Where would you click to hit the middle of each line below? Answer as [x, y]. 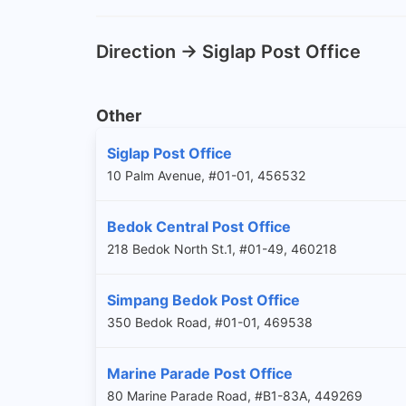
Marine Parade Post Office [200, 373]
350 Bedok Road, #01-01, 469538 [210, 322]
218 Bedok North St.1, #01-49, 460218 [222, 248]
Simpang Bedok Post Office [203, 300]
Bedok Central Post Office [199, 226]
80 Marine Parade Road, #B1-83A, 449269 [235, 395]
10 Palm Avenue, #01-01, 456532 [206, 175]
